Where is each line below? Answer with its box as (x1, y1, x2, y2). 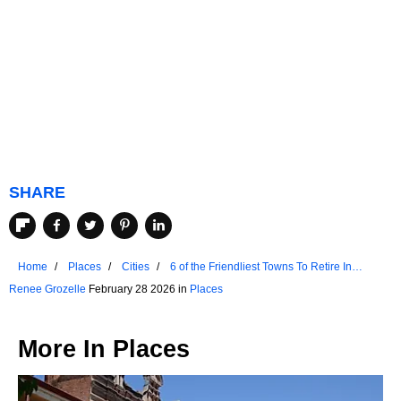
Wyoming (170, 276, 216, 289)
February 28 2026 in (86, 282, 190, 295)
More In (18, 335, 113, 363)
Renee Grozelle (9, 282, 86, 295)
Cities (122, 260, 149, 273)
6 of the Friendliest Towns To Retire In (170, 260, 352, 273)
